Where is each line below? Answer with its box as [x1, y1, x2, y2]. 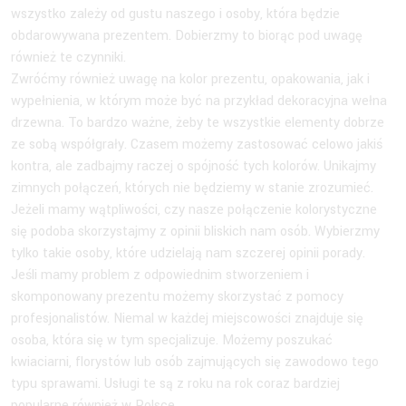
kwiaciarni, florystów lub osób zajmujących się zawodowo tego [11, 353, 379, 372]
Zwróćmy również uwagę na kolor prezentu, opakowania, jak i [11, 70, 370, 90]
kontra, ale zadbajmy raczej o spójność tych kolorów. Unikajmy [11, 157, 376, 177]
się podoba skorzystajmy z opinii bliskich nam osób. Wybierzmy [11, 222, 380, 242]
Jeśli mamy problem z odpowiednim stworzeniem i [11, 266, 309, 285]
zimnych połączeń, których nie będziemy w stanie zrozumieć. [11, 179, 373, 198]
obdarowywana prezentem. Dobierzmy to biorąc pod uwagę [11, 26, 362, 46]
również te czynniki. [11, 48, 130, 68]
